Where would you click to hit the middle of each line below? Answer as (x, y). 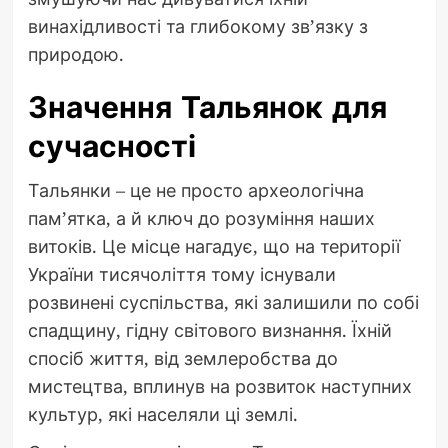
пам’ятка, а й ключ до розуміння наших (201, 217)
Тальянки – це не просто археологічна (195, 189)
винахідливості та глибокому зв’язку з (197, 25)
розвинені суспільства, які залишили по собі (223, 301)
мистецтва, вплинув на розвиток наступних (219, 385)
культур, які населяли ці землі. (162, 413)
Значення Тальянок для (207, 107)
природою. (75, 53)
